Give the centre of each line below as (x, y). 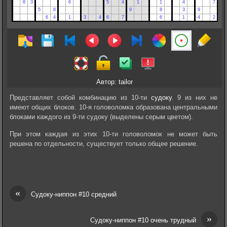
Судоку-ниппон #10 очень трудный (143, 220)
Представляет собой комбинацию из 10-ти (80, 97)
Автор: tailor (114, 82)
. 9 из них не (195, 97)
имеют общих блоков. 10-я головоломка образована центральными (113, 107)
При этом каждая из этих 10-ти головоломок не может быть (113, 134)
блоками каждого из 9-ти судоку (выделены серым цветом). (101, 117)
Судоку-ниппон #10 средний (73, 194)
